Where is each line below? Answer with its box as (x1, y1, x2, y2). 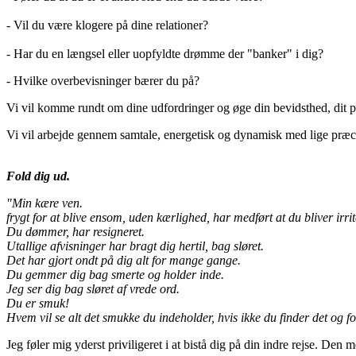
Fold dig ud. (6, 168, 70, 183)
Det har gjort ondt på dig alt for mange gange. (6, 253, 241, 267)
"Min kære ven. (6, 195, 83, 210)
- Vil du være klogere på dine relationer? (6, 17, 208, 32)
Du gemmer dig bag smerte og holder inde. (6, 267, 224, 281)
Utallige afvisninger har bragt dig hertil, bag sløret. (6, 238, 264, 253)
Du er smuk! (6, 296, 69, 310)
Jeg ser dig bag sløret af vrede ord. (6, 281, 180, 296)
